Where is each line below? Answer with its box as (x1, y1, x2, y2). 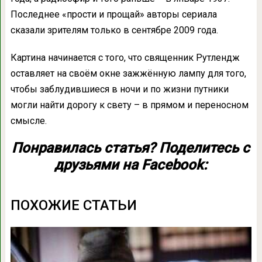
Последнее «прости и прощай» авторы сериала (10, 9, 217, 20)
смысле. (10, 115, 47, 127)
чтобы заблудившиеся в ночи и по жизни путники (10, 84, 229, 95)
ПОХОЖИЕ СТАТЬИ (10, 197, 137, 214)
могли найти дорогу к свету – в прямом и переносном (10, 99, 249, 111)
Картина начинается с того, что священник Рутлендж (10, 52, 240, 64)
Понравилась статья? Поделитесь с (12, 140, 250, 157)
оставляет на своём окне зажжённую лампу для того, (10, 68, 246, 80)
